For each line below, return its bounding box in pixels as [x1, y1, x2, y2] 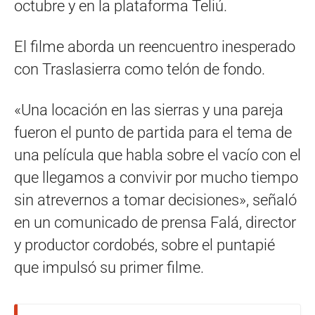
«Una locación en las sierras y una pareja [14, 101, 283, 119]
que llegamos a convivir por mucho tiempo [14, 168, 298, 186]
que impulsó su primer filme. [14, 258, 204, 276]
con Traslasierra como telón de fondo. [14, 60, 265, 78]
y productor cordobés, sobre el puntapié [14, 236, 275, 254]
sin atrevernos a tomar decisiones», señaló [14, 191, 297, 209]
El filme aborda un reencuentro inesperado [14, 37, 295, 56]
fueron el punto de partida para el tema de [14, 123, 292, 141]
